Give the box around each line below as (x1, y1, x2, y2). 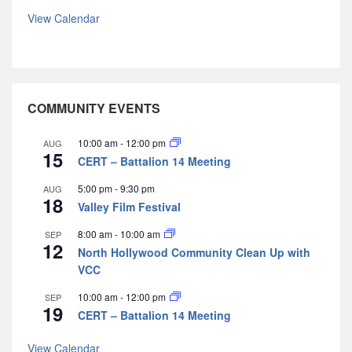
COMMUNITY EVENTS (27, 99, 160, 118)
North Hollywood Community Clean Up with (78, 244, 310, 261)
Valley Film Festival (78, 199, 181, 215)
